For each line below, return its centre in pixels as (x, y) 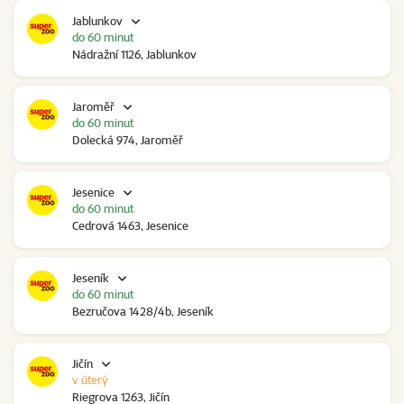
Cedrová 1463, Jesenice (130, 226)
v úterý (90, 380)
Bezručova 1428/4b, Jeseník (143, 312)
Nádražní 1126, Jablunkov (134, 55)
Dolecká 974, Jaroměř (128, 140)
